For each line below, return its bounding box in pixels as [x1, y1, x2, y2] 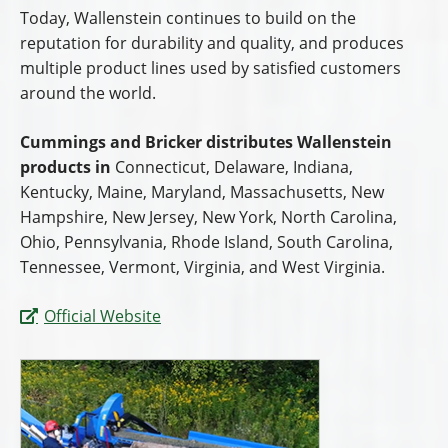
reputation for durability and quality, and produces [20, 32, 404, 55]
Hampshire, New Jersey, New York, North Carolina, [20, 206, 397, 229]
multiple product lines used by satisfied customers [20, 57, 401, 80]
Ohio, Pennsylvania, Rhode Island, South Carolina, [20, 231, 393, 254]
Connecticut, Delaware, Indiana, [111, 156, 353, 179]
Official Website [44, 305, 161, 328]
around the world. [20, 82, 156, 105]
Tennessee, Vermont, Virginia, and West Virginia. [20, 256, 385, 279]
